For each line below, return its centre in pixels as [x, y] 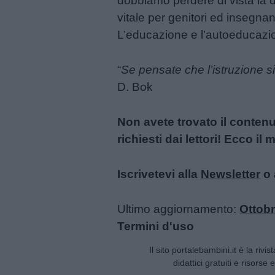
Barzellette [49, 85]
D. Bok [135, 87]
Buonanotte [52, 14]
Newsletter [231, 174]
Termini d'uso [156, 226]
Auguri [38, 49]
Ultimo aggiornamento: [179, 209]
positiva [41, 137]
